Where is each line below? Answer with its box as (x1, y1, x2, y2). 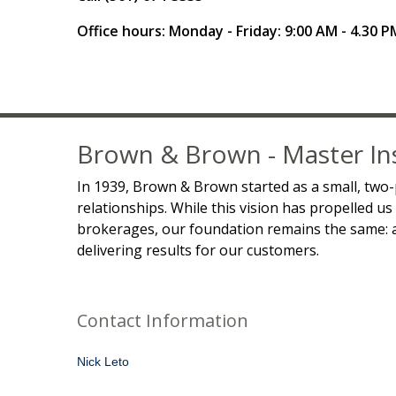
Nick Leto (77, 354, 129, 369)
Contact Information (77, 308, 248, 332)
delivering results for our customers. (77, 240, 319, 260)
